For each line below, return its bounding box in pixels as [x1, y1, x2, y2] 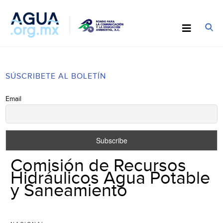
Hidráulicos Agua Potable [10, 167, 211, 189]
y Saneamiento [10, 180, 128, 201]
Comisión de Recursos [10, 155, 187, 176]
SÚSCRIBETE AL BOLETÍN [5, 71, 107, 81]
